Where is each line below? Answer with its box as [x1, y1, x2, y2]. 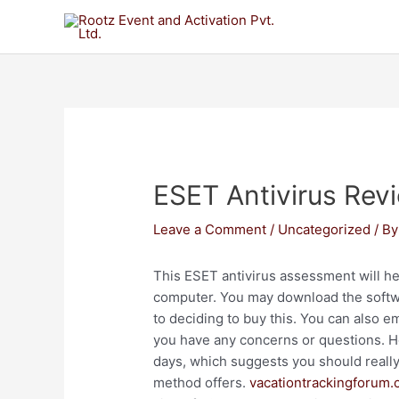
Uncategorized [278, 221, 371, 239]
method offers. [153, 374, 250, 392]
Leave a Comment [153, 221, 267, 239]
